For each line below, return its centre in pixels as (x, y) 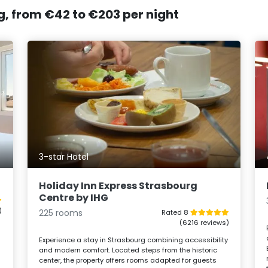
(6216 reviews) (204, 222)
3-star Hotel (64, 157)
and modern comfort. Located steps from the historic (128, 250)
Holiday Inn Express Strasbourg (118, 185)
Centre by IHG (74, 197)
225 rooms (61, 213)
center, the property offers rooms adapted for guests (128, 260)
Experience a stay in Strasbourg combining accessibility (134, 240)
